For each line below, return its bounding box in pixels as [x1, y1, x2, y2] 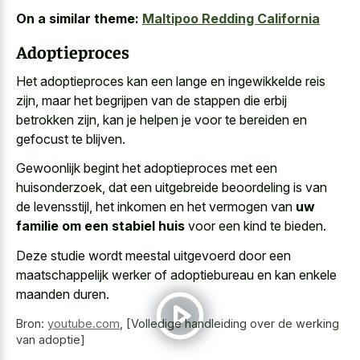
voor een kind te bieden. [185, 218, 326, 235]
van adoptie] [16, 332, 85, 346]
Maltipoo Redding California [142, 10, 320, 27]
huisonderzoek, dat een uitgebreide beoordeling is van [16, 179, 327, 196]
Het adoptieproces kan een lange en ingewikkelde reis [16, 72, 325, 89]
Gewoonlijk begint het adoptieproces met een [16, 160, 277, 177]
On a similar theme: [16, 10, 139, 27]
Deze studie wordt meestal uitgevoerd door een [16, 247, 291, 264]
